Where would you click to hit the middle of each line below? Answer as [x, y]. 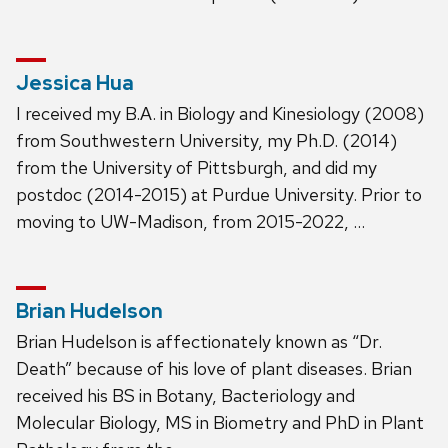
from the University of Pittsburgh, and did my [196, 167]
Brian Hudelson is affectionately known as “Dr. [199, 341]
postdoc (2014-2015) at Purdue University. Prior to [219, 194]
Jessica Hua [75, 82]
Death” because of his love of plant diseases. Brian [214, 368]
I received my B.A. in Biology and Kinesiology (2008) [220, 113]
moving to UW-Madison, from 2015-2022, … [190, 221]
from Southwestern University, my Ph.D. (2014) [206, 140]
